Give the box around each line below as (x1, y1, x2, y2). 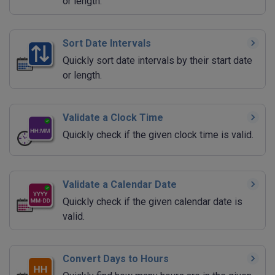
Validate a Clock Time (63, 112, 163, 124)
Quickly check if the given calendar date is (63, 195, 242, 207)
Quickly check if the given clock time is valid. (63, 129, 254, 141)
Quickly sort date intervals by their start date (63, 55, 252, 67)
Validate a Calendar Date (63, 178, 177, 190)
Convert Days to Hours (63, 252, 169, 265)
